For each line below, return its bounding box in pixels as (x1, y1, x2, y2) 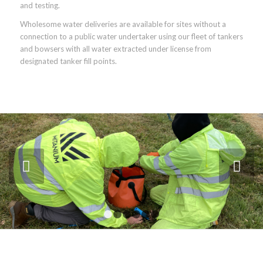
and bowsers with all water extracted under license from (19, 44, 211, 54)
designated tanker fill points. (19, 56, 117, 66)
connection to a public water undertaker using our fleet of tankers (19, 32, 243, 42)
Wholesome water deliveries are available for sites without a (19, 19, 226, 29)
